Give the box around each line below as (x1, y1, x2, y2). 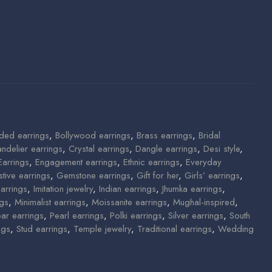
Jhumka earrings (162, 182, 222, 196)
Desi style (203, 142, 240, 156)
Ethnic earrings (123, 155, 180, 169)
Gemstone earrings (56, 169, 131, 183)
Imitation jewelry (33, 182, 93, 196)
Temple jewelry (73, 222, 131, 236)
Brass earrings (137, 129, 192, 143)
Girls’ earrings (185, 169, 240, 183)
